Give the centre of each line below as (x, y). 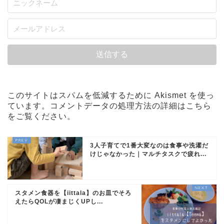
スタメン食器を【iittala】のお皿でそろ (73, 193)
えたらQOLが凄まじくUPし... (59, 201)
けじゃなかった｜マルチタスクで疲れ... (148, 154)
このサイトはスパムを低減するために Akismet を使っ (111, 95)
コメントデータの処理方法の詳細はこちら (131, 105)
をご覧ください (37, 116)
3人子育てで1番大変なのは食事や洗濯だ (149, 145)
